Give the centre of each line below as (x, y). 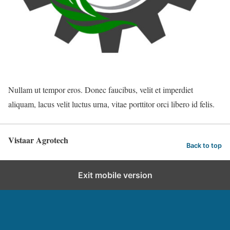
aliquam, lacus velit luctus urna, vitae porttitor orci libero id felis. (111, 104)
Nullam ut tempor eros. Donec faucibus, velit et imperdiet (101, 90)
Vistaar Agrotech (38, 140)
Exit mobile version (115, 175)
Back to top (204, 145)
